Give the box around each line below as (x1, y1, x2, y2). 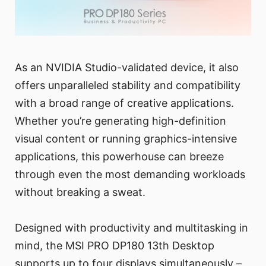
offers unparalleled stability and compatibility (15, 78, 240, 91)
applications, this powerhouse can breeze (15, 150, 224, 163)
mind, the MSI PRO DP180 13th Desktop (15, 239, 214, 252)
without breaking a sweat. (15, 185, 145, 198)
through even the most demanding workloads (15, 167, 245, 180)
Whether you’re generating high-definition (15, 114, 226, 127)
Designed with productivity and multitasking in (15, 221, 248, 234)
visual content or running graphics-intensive (15, 132, 237, 145)
